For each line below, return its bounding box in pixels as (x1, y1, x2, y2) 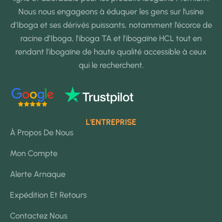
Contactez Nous (10, 211, 67, 221)
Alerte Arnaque (10, 169, 65, 179)
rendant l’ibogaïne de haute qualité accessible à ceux (15, 46, 207, 56)
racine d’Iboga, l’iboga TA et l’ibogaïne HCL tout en (20, 33, 202, 43)
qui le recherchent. (78, 59, 144, 70)
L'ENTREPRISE (86, 117, 136, 127)
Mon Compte (10, 148, 57, 159)
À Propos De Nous (10, 127, 73, 138)
